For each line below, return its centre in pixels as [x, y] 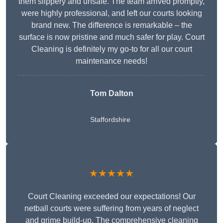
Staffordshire [110, 120]
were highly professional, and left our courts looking [111, 13]
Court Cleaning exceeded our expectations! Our [111, 197]
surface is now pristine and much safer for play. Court [111, 37]
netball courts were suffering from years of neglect [111, 209]
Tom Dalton [111, 94]
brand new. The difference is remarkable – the [111, 25]
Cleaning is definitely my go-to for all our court [111, 49]
